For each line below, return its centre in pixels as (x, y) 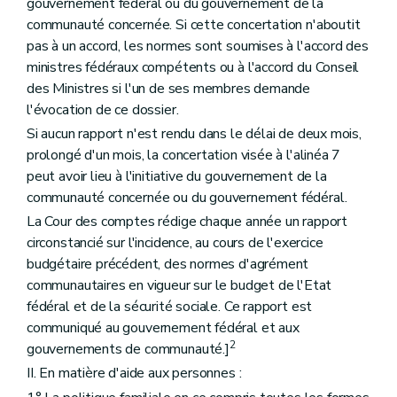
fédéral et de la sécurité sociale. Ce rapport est (170, 307)
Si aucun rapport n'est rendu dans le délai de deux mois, (194, 134)
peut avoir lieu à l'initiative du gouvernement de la (177, 176)
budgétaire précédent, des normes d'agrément (168, 265)
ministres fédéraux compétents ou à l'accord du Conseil (193, 67)
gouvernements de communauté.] (128, 350)
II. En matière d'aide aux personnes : (134, 374)
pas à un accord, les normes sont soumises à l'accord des (198, 46)
